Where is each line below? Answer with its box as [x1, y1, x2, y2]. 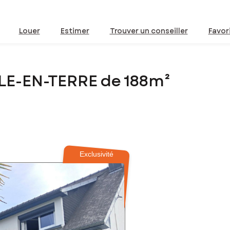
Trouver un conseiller [109, 26, 188, 36]
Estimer [60, 26, 89, 36]
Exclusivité [80, 150, 114, 159]
